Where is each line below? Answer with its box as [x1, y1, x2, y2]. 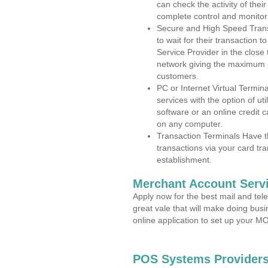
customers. [157, 71, 199, 81]
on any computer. [157, 119, 223, 129]
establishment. [157, 155, 212, 165]
